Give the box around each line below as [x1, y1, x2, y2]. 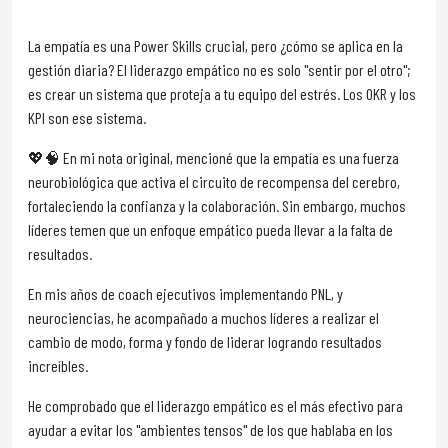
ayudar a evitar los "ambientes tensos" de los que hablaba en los [28, 420, 393, 439]
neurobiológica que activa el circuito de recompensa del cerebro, [28, 172, 400, 191]
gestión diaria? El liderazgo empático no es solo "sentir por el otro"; [28, 60, 411, 79]
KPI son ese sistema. [28, 108, 146, 127]
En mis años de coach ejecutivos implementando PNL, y [28, 284, 343, 303]
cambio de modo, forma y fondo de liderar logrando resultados [28, 332, 382, 351]
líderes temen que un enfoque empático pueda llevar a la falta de [28, 220, 393, 239]
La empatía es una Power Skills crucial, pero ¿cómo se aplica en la [28, 36, 403, 55]
